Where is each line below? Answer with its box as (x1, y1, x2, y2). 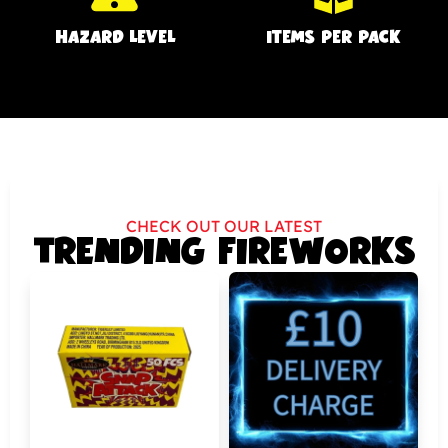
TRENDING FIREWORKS (34, 234, 414, 273)
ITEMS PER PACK (266, 29, 401, 48)
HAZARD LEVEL (54, 29, 175, 48)
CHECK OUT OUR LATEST (126, 216, 322, 237)
